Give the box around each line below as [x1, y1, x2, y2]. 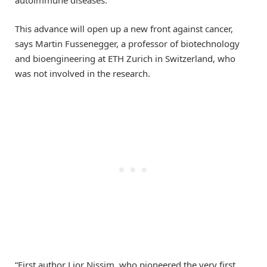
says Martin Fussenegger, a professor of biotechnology [15, 38, 240, 50]
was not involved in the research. [15, 67, 150, 80]
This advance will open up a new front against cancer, [15, 23, 233, 35]
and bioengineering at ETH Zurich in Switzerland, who [15, 52, 235, 65]
